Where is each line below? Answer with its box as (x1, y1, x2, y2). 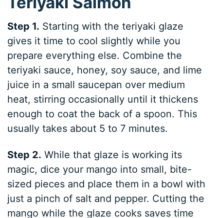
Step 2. (7, 149, 42, 161)
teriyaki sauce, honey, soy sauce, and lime (7, 64, 202, 76)
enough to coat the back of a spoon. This (7, 108, 198, 120)
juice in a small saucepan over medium (7, 79, 185, 91)
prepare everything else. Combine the (7, 50, 182, 62)
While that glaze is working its (41, 149, 182, 161)
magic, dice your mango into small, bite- (7, 163, 192, 176)
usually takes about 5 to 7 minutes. (7, 123, 168, 135)
